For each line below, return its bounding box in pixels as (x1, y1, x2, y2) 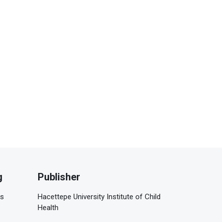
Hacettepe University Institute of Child (38, 192, 161, 201)
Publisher (38, 170, 80, 183)
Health (38, 203, 58, 212)
